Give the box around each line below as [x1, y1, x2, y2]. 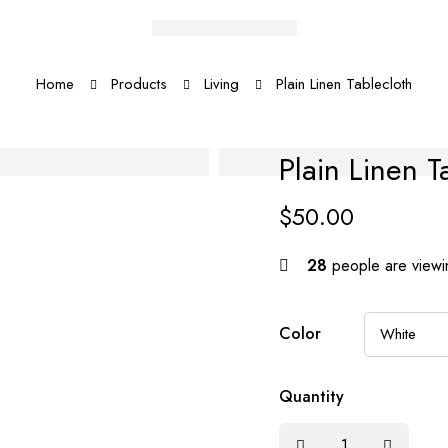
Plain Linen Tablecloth [276, 73, 412, 95]
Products [111, 73, 167, 95]
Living [204, 73, 239, 95]
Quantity [279, 385, 344, 408]
